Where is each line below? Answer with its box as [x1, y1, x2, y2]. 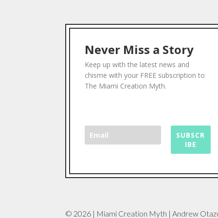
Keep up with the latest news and [85, 60, 190, 70]
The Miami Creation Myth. [85, 81, 167, 91]
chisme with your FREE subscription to [85, 71, 205, 80]
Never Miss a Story [85, 41, 194, 58]
